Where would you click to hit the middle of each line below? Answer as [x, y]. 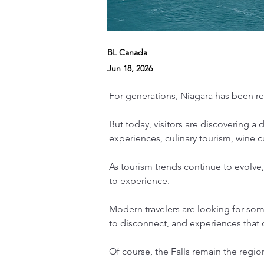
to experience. [139, 181]
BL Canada [127, 52]
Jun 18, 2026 [130, 68]
